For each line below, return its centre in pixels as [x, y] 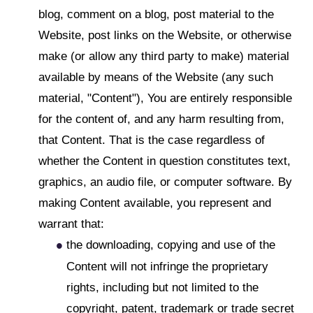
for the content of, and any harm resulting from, [161, 119]
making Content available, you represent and [155, 203]
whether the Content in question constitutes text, [165, 161]
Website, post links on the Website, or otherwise [165, 35]
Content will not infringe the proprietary [167, 266]
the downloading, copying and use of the [171, 245]
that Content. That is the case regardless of [152, 140]
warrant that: [71, 224]
